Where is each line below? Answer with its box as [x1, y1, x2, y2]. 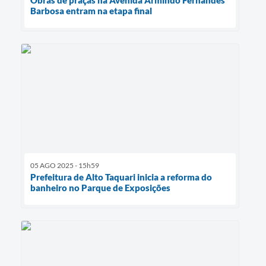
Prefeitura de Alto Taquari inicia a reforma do [30, 172, 212, 183]
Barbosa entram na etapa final [30, 5, 152, 16]
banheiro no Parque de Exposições [30, 182, 170, 194]
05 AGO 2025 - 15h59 [30, 161, 99, 170]
